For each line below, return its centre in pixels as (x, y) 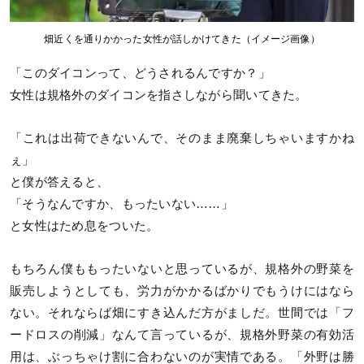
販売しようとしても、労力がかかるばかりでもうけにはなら (182, 290)
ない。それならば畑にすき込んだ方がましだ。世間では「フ (182, 312)
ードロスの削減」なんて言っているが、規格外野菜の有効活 (182, 334)
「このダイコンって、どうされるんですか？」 (140, 73)
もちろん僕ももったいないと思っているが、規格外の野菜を (182, 269)
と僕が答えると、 (60, 182)
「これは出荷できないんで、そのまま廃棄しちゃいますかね (182, 138)
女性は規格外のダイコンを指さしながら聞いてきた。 (159, 95)
